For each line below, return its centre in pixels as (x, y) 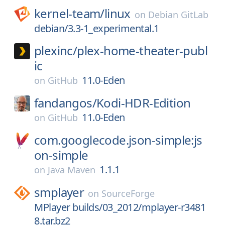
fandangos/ (65, 103)
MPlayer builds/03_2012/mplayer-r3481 (120, 207)
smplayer (59, 192)
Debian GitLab (178, 15)
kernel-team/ (69, 13)
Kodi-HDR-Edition (144, 103)
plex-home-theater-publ (142, 50)
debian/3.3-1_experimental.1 (97, 28)
